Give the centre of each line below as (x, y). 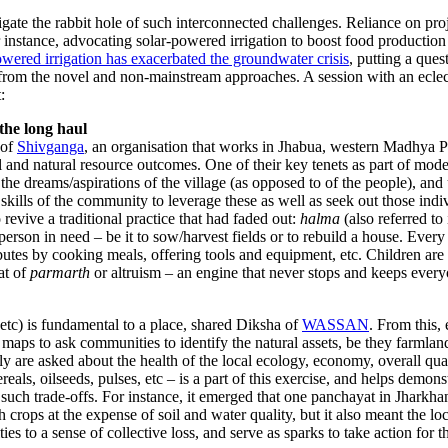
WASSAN (335, 325)
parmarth (60, 273)
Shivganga (50, 147)
